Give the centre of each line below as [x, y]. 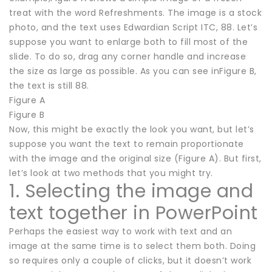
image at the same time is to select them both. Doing [132, 246]
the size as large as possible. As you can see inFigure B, [133, 71]
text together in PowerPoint [134, 213]
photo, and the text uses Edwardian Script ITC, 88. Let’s [133, 27]
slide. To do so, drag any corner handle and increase [127, 56]
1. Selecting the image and [131, 191]
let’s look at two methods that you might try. [111, 173]
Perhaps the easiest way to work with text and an [121, 231]
